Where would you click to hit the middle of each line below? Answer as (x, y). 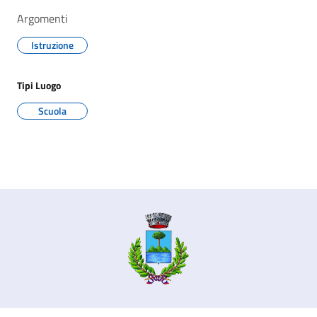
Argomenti (42, 18)
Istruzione (52, 45)
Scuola (52, 111)
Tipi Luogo (39, 85)
